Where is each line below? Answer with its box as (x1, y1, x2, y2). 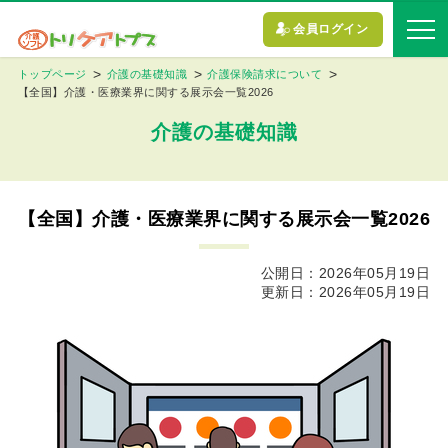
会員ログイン (293, 22, 368, 36)
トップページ (17, 68, 87, 81)
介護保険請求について (207, 68, 323, 81)
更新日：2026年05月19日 (260, 283, 431, 300)
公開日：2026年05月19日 (260, 264, 431, 281)
